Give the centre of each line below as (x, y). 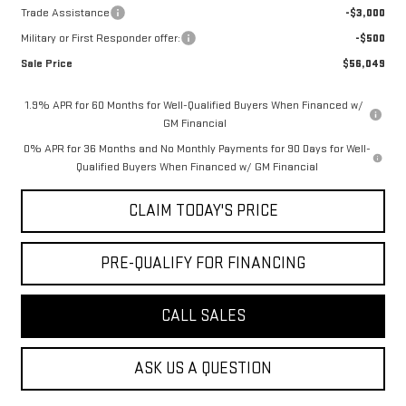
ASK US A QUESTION (203, 368)
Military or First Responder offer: (100, 38)
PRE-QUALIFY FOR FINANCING (203, 263)
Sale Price (46, 63)
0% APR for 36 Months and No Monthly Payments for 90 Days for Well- (197, 149)
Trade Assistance (65, 13)
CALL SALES (203, 316)
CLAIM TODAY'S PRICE (203, 211)
